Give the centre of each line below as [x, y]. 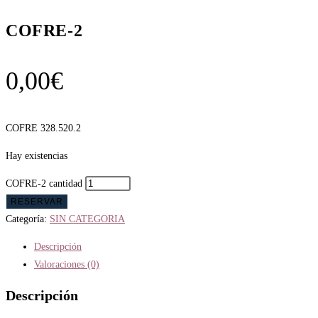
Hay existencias [37, 155]
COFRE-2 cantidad [44, 183]
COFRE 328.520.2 [43, 128]
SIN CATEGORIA [87, 219]
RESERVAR [37, 201]
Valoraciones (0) [67, 264]
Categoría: [28, 219]
